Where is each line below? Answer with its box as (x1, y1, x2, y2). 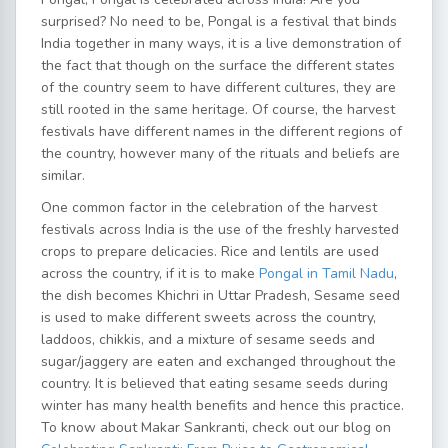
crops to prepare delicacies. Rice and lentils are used (41, 242, 379, 261)
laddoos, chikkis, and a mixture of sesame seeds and (41, 330, 375, 349)
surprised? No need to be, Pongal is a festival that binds (41, 12, 397, 31)
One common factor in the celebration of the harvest (41, 198, 377, 217)
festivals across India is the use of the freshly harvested (41, 220, 399, 239)
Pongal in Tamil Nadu (259, 264, 394, 283)
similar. (41, 166, 85, 185)
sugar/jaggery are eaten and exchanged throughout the (41, 352, 396, 371)
